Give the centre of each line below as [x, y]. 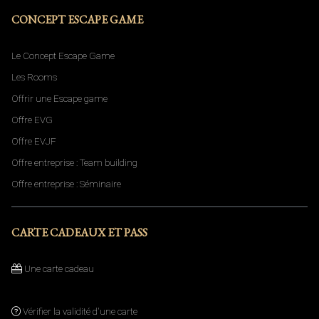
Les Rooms [34, 77]
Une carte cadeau [58, 268]
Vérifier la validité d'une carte [79, 311]
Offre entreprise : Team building [74, 162]
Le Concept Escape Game [63, 56]
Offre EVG [32, 120]
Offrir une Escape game [59, 98]
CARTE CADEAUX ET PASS [79, 232]
